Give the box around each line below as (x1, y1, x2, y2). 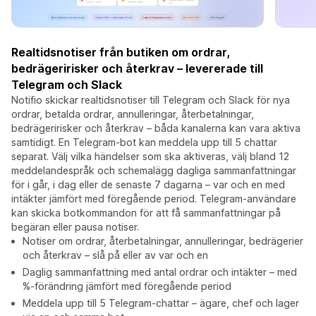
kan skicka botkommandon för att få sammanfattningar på (11, 207, 281, 219)
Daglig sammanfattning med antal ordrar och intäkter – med (23, 266, 297, 279)
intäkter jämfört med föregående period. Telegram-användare (11, 193, 296, 205)
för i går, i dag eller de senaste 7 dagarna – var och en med (11, 178, 285, 191)
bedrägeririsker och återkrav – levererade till (11, 61, 263, 76)
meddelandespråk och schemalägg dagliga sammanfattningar (11, 164, 296, 177)
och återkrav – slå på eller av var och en (23, 249, 208, 262)
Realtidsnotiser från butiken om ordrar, (11, 45, 230, 60)
